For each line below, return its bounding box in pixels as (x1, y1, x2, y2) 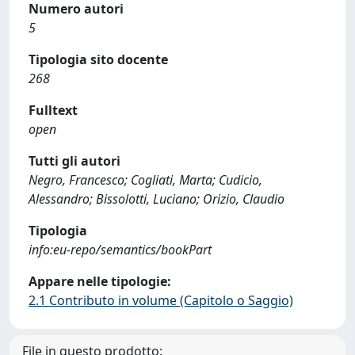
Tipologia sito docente (29, 50, 168, 68)
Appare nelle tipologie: (29, 272, 171, 290)
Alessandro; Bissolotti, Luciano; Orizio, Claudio (29, 189, 284, 208)
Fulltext (29, 101, 78, 119)
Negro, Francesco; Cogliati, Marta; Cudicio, (29, 170, 262, 189)
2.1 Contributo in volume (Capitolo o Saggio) (29, 291, 293, 309)
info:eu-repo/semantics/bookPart (29, 240, 212, 258)
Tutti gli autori (29, 151, 120, 170)
